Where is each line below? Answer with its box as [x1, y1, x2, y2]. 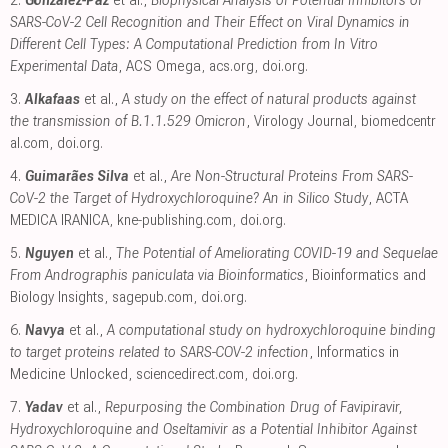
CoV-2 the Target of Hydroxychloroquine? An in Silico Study [10, 189, 368, 207]
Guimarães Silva [25, 167, 129, 185]
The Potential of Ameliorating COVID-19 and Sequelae [116, 244, 438, 262]
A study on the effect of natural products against [122, 90, 416, 108]
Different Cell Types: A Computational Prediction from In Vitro [10, 35, 378, 53]
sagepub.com [112, 288, 193, 306]
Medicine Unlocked [10, 365, 128, 383]
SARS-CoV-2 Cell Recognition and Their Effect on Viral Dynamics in [10, 13, 410, 31]
